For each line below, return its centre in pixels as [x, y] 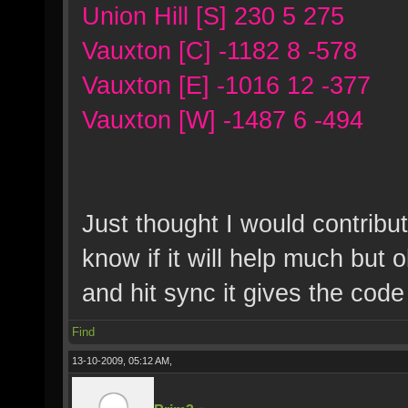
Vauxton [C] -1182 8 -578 [219, 51]
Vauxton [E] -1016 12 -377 [226, 85]
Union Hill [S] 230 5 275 [213, 16]
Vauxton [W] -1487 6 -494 [223, 120]
